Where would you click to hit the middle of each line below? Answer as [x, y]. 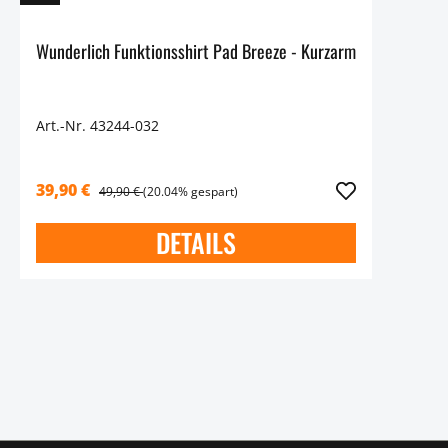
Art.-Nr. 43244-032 [97, 126]
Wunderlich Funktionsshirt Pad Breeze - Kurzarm [196, 50]
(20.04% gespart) [190, 192]
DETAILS [196, 243]
